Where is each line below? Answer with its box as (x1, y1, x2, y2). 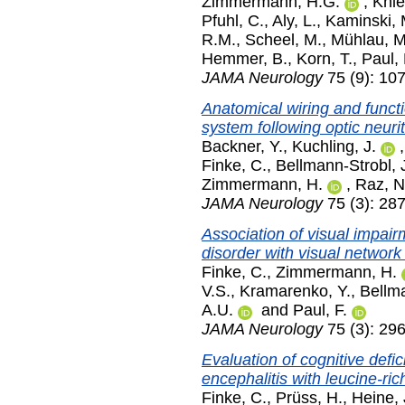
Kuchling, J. (292, 137, 376, 156)
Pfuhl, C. (202, 12, 264, 31)
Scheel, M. (245, 31, 322, 50)
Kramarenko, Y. (240, 281, 351, 300)
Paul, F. (293, 300, 347, 319)
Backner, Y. (202, 137, 283, 156)
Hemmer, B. (202, 50, 287, 69)
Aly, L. (272, 12, 316, 31)
